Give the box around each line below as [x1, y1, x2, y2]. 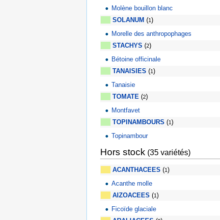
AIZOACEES [112, 192, 150, 199]
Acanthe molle [111, 180, 153, 188]
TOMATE [112, 93, 139, 101]
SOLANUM [112, 16, 144, 24]
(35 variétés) [145, 148, 191, 157]
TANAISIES [112, 67, 146, 75]
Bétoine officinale [111, 55, 161, 63]
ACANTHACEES [112, 166, 161, 174]
